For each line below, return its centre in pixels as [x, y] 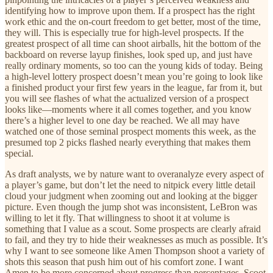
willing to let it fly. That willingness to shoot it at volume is [117, 218]
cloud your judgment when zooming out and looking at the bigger [131, 196]
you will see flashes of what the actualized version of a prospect [127, 98]
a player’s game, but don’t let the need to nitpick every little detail [130, 185]
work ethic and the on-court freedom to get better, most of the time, [133, 21]
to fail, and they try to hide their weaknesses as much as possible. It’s [136, 239]
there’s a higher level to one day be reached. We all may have [122, 120]
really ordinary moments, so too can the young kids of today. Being [134, 65]
